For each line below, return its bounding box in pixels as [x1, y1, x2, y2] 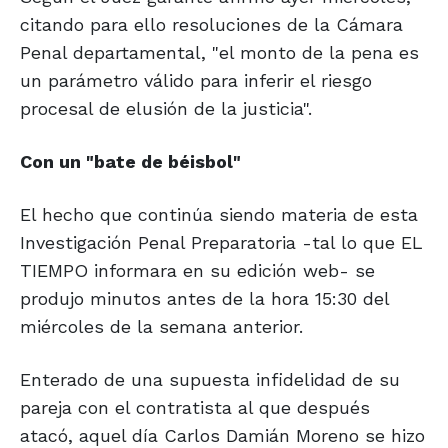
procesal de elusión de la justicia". [20, 98, 312, 120]
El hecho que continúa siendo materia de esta [20, 204, 418, 226]
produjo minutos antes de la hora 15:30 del [20, 288, 389, 310]
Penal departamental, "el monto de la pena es [20, 42, 419, 64]
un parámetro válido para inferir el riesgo [20, 70, 372, 92]
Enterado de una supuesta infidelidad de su [20, 369, 400, 391]
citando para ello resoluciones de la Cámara [20, 14, 403, 36]
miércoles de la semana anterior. [20, 316, 303, 338]
